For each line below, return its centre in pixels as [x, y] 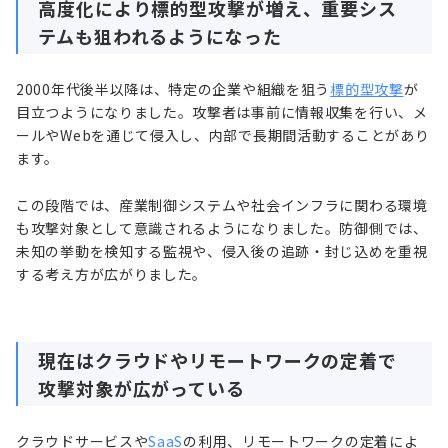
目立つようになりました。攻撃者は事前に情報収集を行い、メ [222, 111]
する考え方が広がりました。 [112, 273]
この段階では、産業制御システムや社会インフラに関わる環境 [222, 204]
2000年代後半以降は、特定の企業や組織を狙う [173, 88]
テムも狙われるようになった [160, 35]
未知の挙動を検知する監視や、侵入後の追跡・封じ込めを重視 [222, 250]
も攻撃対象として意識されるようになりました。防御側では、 [222, 227]
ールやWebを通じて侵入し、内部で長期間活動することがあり [223, 134]
